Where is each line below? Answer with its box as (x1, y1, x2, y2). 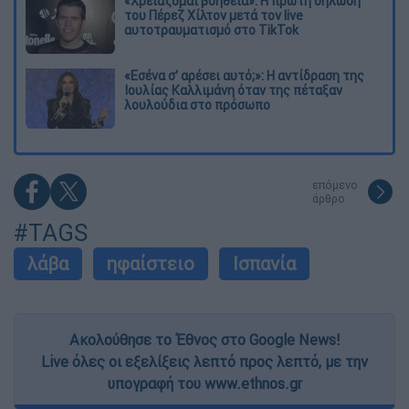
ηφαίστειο (107, 251, 194, 275)
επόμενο (312, 177, 358, 192)
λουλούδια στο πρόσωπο (124, 96, 270, 113)
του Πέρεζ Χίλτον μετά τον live (124, 7, 303, 25)
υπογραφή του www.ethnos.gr (107, 373, 302, 393)
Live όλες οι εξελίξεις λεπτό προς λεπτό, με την (41, 351, 368, 371)
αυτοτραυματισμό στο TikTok (124, 22, 299, 39)
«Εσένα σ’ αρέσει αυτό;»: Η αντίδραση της (124, 67, 364, 84)
